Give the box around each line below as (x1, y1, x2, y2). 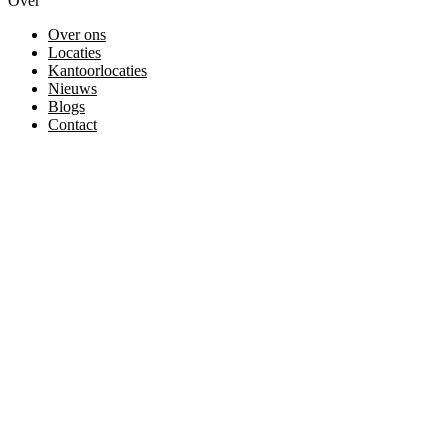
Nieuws (48, 80, 97, 98)
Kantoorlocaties (48, 62, 147, 80)
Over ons (48, 26, 106, 44)
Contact (48, 116, 97, 134)
